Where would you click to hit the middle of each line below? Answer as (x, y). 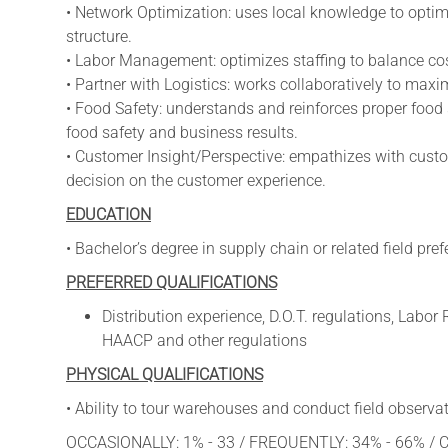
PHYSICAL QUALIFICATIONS (164, 374)
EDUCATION (108, 214)
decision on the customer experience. (196, 180)
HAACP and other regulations (204, 340)
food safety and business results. (182, 132)
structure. (101, 36)
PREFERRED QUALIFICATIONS (171, 282)
